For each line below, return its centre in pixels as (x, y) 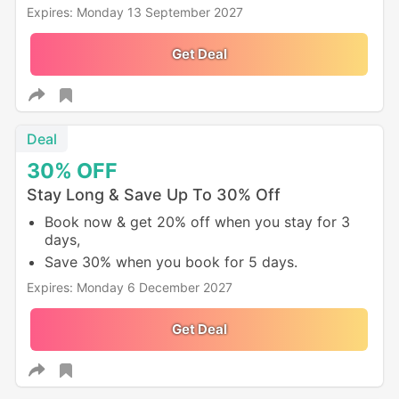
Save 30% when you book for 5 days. (171, 262)
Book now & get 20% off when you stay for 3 (197, 222)
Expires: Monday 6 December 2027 (129, 288)
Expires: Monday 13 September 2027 (134, 12)
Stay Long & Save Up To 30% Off (153, 195)
